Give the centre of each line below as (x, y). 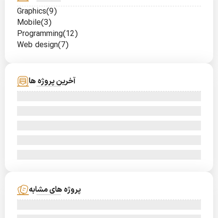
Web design (37, 45)
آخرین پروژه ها (52, 81)
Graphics (32, 12)
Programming (40, 34)
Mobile (29, 23)
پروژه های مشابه (55, 190)
